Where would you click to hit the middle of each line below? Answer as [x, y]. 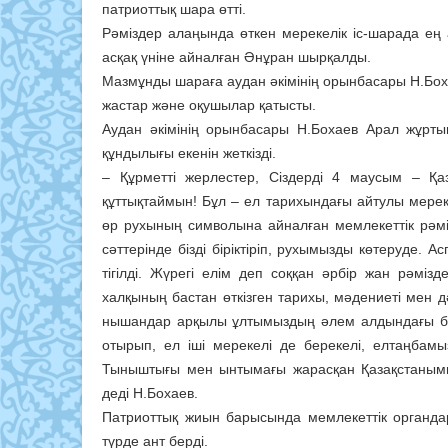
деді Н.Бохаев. [150, 393]
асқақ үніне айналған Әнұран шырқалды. [238, 57]
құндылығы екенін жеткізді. [189, 153]
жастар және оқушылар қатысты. [209, 105]
